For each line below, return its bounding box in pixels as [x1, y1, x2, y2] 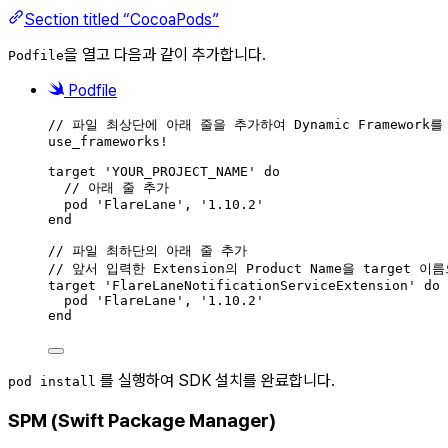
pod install [8, 374, 96, 390]
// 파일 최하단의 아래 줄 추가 [48, 243, 247, 259]
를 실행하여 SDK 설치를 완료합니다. [96, 371, 335, 391]
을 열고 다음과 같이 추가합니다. [64, 45, 266, 65]
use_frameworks [48, 134, 160, 150]
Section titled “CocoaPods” [24, 10, 219, 30]
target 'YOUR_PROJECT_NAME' [48, 164, 264, 180]
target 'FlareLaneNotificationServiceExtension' [48, 278, 424, 294]
